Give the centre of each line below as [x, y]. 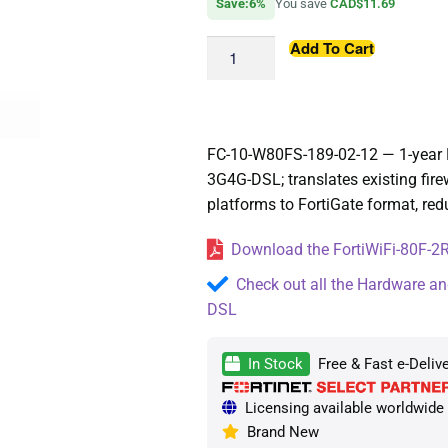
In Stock [273, 364]
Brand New [278, 431]
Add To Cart [331, 47]
